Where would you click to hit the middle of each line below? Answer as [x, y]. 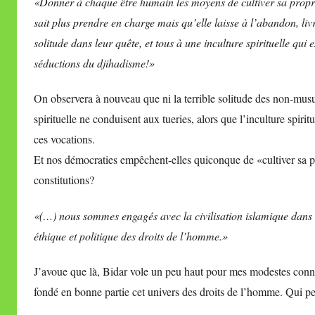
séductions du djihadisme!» [94, 63]
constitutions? [64, 180]
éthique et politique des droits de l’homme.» [131, 236]
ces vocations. [64, 139]
